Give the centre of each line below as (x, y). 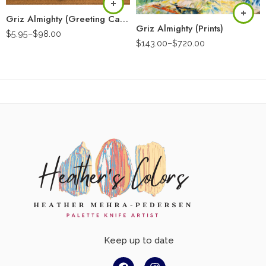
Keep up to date (139, 241)
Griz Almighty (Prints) (180, 29)
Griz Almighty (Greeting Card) (124, 19)
